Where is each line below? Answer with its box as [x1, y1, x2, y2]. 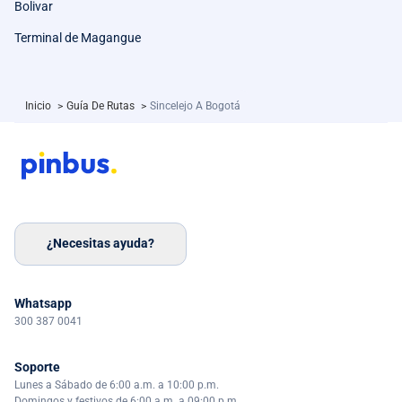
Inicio [25, 99, 54, 112]
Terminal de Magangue [14, 30, 141, 45]
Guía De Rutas [66, 99, 137, 112]
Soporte [14, 359, 60, 374]
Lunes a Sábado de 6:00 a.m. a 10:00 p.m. [14, 378, 219, 391]
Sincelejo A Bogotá [150, 99, 240, 112]
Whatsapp [14, 295, 72, 310]
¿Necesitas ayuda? [47, 236, 154, 251]
